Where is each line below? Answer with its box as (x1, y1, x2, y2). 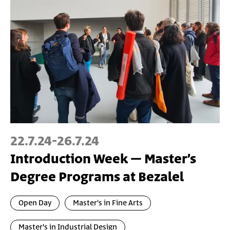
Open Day (18, 197, 51, 208)
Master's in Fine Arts (73, 197, 143, 208)
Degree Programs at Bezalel (10, 167, 184, 187)
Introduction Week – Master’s (10, 149, 196, 169)
